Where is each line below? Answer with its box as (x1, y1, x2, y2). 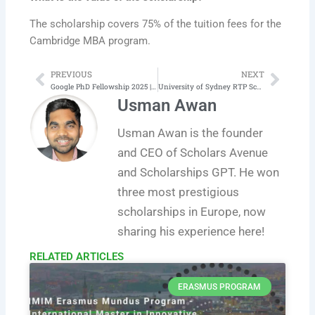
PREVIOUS (51, 68, 93, 79)
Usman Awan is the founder (117, 125, 264, 140)
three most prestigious (117, 184, 240, 199)
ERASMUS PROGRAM (178, 281, 262, 292)
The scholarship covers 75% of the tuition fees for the (30, 18, 282, 31)
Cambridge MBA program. (30, 34, 151, 48)
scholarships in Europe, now (117, 204, 266, 219)
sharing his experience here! (117, 224, 265, 238)
